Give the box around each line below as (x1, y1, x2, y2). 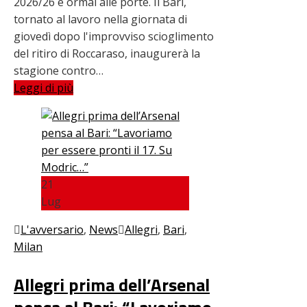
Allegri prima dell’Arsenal (14, 271, 210, 298)
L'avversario (21, 221, 84, 237)
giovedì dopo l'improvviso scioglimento (14, 28, 214, 44)
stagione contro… (14, 62, 103, 78)
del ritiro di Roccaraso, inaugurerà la (14, 45, 200, 61)
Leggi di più (14, 79, 73, 95)
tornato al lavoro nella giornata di (14, 11, 187, 27)
